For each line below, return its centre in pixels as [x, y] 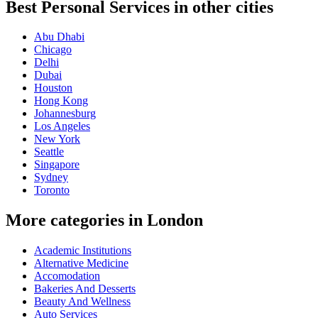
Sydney [51, 177]
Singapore [57, 165]
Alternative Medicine [81, 263]
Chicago [53, 50]
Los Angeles [62, 126]
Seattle [49, 152]
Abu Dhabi [59, 37]
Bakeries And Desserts [85, 289]
